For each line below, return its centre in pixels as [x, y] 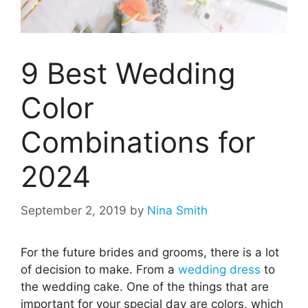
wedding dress [219, 269]
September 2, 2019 [74, 210]
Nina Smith [177, 210]
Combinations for [138, 142]
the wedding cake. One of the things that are [145, 286]
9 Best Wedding [128, 74]
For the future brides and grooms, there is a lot [150, 252]
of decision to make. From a [99, 269]
